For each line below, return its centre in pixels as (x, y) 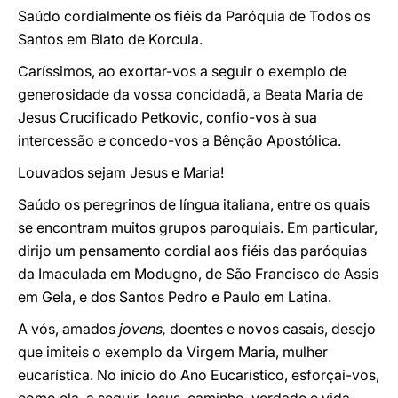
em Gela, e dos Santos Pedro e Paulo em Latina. (175, 297)
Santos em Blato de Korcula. (110, 39)
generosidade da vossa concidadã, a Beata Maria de (191, 94)
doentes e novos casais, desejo (271, 329)
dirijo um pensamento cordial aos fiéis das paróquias (192, 251)
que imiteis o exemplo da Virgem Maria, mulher (173, 352)
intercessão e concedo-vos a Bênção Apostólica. (179, 140)
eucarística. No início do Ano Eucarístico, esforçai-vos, (199, 375)
